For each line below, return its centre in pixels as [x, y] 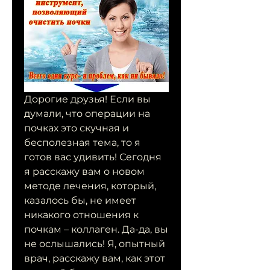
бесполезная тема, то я [82, 143]
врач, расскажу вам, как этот [95, 259]
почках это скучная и [77, 128]
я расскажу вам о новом [84, 172]
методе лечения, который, [90, 186]
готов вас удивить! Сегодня [93, 157]
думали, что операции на [87, 114]
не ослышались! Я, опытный [95, 244]
